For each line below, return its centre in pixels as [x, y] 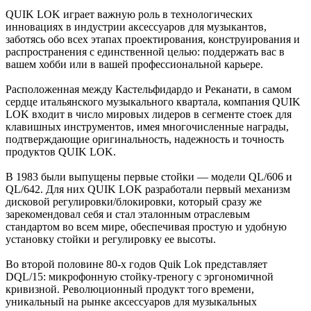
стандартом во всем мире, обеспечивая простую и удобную [146, 226]
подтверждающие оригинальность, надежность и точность [145, 139]
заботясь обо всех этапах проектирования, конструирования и [153, 39]
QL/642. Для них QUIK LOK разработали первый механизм [148, 189]
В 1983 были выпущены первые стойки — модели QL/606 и [149, 176]
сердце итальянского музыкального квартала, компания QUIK [153, 101]
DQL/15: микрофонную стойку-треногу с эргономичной [140, 276]
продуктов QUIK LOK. [61, 151]
